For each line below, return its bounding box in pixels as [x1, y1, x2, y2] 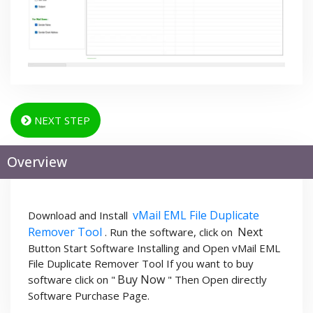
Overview [7, 153, 67, 172]
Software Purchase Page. [28, 289, 150, 303]
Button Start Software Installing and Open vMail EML [28, 241, 280, 256]
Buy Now [117, 272, 165, 288]
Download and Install [28, 208, 131, 223]
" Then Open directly [168, 272, 267, 287]
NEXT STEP [31, 113, 90, 128]
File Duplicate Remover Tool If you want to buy [28, 256, 254, 271]
